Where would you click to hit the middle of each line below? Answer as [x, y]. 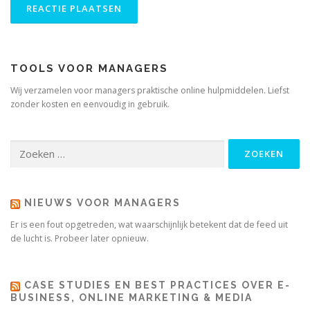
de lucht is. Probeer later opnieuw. [80, 239]
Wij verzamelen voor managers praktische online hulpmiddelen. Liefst [150, 91]
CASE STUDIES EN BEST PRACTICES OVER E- [157, 285]
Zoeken [25, 146]
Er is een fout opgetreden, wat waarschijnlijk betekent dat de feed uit [149, 225]
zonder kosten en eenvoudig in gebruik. [90, 104]
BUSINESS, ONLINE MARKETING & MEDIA [131, 298]
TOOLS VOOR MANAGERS [89, 69]
